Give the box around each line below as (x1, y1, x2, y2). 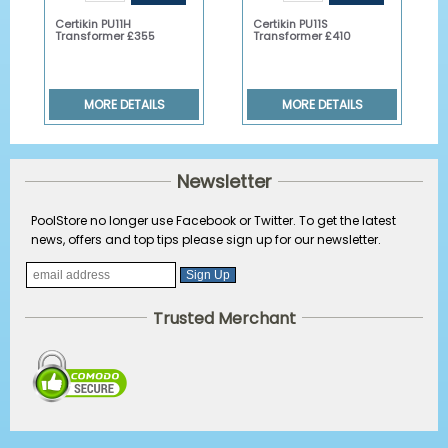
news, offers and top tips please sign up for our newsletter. (31, 230, 381, 248)
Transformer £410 (253, 27, 352, 44)
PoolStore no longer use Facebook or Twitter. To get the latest (31, 211, 396, 229)
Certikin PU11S (253, 15, 329, 32)
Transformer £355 (55, 27, 156, 44)
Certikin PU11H (55, 15, 132, 32)
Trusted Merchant (152, 306, 296, 330)
